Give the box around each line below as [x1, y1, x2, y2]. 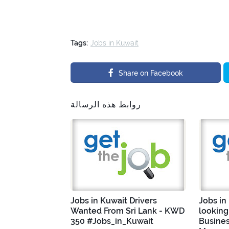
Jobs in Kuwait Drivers [71, 195, 157, 205]
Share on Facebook [119, 68, 183, 77]
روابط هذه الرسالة [71, 99, 141, 109]
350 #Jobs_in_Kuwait [71, 216, 153, 226]
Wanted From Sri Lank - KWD [71, 205, 185, 216]
